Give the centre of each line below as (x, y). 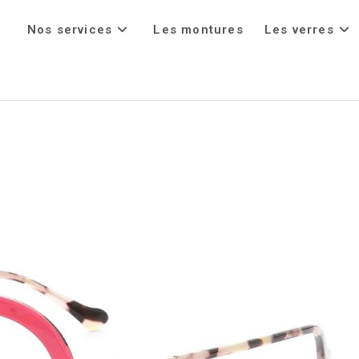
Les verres (299, 30)
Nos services (70, 30)
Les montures (198, 30)
